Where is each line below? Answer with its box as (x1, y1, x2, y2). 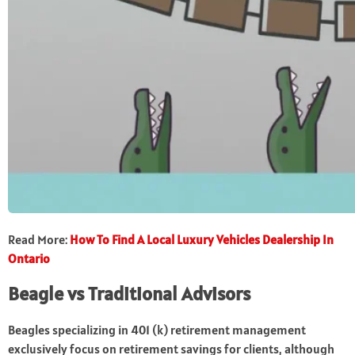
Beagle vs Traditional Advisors (8, 281, 250, 307)
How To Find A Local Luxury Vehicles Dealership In (70, 231, 334, 248)
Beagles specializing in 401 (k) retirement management (8, 322, 306, 338)
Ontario (8, 250, 50, 267)
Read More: (8, 231, 70, 248)
